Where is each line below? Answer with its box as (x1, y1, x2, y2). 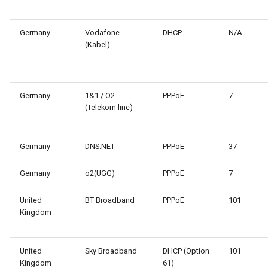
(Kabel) (85, 40, 110, 50)
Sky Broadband (85, 246, 137, 256)
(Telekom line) (85, 103, 133, 112)
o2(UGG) (85, 169, 115, 178)
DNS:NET (85, 142, 115, 151)
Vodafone (85, 28, 120, 38)
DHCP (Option (163, 246, 209, 256)
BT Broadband (85, 196, 135, 205)
